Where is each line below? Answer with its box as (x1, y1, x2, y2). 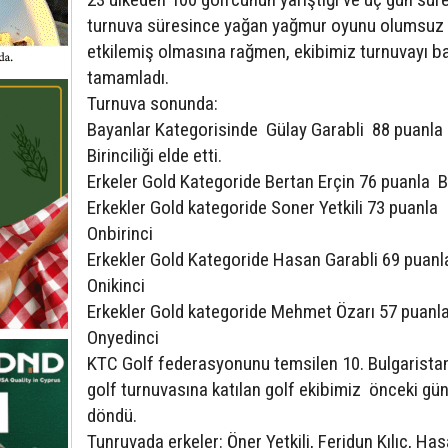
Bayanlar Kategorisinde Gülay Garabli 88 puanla (87, 118, 443, 142)
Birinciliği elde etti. (87, 144, 222, 168)
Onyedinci (87, 326, 159, 350)
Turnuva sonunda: (87, 92, 218, 116)
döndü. (87, 404, 137, 428)
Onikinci (87, 274, 145, 298)
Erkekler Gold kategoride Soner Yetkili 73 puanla (87, 196, 438, 220)
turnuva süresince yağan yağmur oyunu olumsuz (87, 14, 444, 38)
